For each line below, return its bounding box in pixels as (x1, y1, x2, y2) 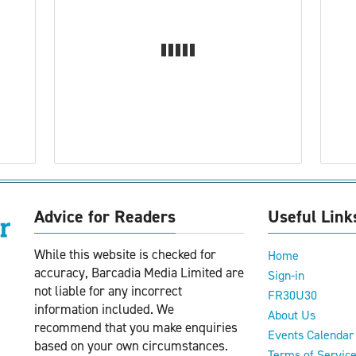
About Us (268, 306, 315, 323)
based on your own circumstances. (34, 336, 228, 354)
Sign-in (268, 266, 304, 284)
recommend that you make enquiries (34, 318, 238, 336)
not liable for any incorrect (34, 281, 182, 300)
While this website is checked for (34, 245, 216, 263)
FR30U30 (268, 286, 317, 304)
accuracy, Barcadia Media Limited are (34, 263, 244, 281)
